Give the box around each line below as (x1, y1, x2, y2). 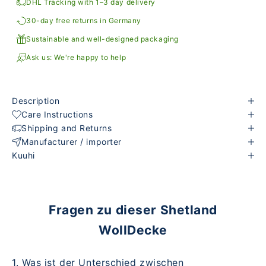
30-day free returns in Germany (26, 16, 141, 26)
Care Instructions (21, 109, 93, 120)
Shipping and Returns (21, 123, 112, 134)
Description (12, 96, 60, 106)
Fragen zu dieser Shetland (49, 202, 217, 218)
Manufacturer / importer (21, 137, 122, 147)
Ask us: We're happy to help (26, 53, 126, 62)
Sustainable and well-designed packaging (26, 34, 179, 44)
